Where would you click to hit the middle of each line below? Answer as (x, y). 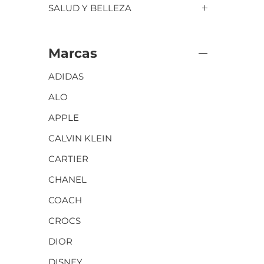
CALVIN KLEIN (80, 138)
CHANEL (67, 179)
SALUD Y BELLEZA (90, 8)
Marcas (73, 53)
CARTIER (68, 159)
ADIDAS (66, 76)
